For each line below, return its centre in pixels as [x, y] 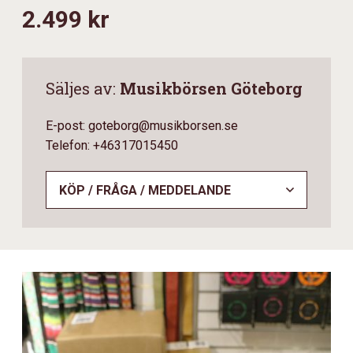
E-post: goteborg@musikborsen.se [142, 126]
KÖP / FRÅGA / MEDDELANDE [145, 191]
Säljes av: [83, 89]
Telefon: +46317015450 [112, 146]
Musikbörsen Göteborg [211, 89]
